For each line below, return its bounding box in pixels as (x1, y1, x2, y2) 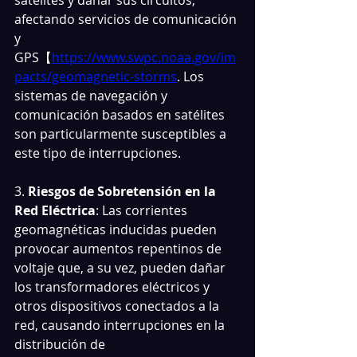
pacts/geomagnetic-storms (14, 68, 177, 85)
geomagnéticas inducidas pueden (14, 221, 220, 238)
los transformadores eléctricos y (14, 278, 213, 296)
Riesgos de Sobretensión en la (25, 182, 219, 200)
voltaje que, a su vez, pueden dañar (14, 259, 229, 277)
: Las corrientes (96, 202, 190, 219)
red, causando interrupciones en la (14, 316, 228, 334)
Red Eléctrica (14, 202, 96, 219)
